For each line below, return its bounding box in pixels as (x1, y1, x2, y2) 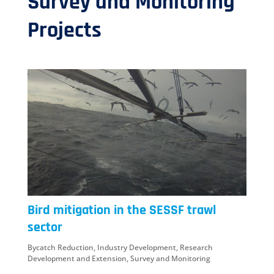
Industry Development (97, 242, 176, 253)
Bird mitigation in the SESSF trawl (27, 202, 216, 220)
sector (27, 219, 62, 237)
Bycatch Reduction (27, 242, 94, 253)
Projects (27, 17, 102, 44)
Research (179, 242, 213, 253)
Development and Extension (27, 253, 127, 264)
